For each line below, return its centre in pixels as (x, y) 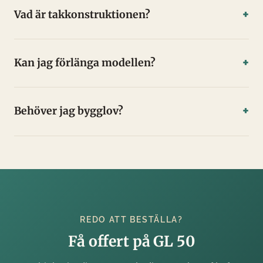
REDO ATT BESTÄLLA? (131, 219)
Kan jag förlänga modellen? (85, 63)
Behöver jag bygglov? (69, 111)
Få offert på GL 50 (131, 241)
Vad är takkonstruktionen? (82, 14)
